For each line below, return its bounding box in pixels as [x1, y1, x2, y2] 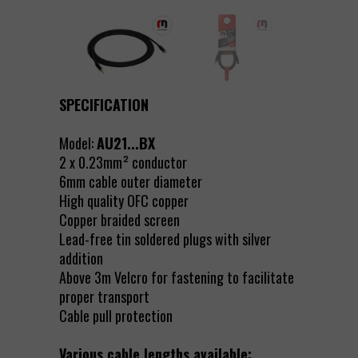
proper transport [59, 286, 149, 307]
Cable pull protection [59, 305, 173, 326]
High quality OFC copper [59, 190, 189, 211]
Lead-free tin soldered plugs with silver [59, 229, 271, 249]
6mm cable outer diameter [59, 171, 202, 192]
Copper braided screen [59, 209, 180, 230]
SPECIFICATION [59, 94, 149, 115]
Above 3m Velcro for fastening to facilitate [59, 267, 294, 288]
